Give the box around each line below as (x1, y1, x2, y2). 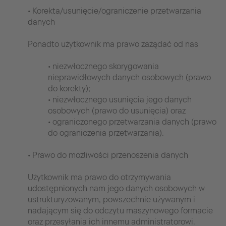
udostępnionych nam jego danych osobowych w (28, 183, 205, 193)
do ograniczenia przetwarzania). (48, 128, 164, 138)
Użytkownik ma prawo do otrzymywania (28, 172, 171, 182)
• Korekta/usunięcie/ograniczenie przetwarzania (28, 6, 201, 16)
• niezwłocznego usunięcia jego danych (48, 94, 192, 104)
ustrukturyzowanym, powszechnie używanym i (28, 194, 195, 204)
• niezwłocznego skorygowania (48, 61, 159, 71)
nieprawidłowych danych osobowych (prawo (48, 72, 211, 82)
